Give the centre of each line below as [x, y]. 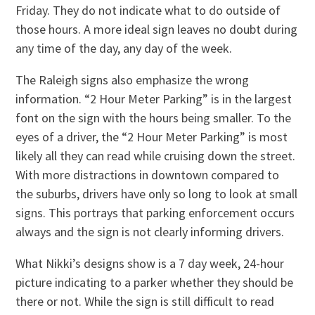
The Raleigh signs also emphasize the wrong [133, 79]
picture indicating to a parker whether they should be [155, 282]
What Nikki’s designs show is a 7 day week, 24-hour [150, 263]
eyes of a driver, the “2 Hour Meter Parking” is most [152, 136]
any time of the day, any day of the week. [124, 48]
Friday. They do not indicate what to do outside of [148, 10]
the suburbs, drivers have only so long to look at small [157, 193]
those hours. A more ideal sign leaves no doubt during [157, 29]
